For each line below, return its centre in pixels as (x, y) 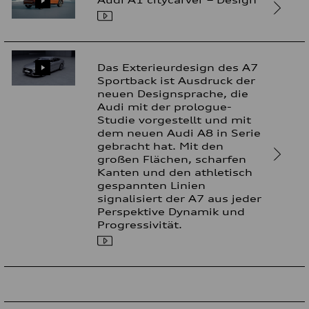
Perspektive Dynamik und (171, 211)
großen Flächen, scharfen (172, 159)
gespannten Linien (152, 185)
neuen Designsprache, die (173, 93)
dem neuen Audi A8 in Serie (179, 132)
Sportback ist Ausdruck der (177, 80)
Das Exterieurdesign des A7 (178, 67)
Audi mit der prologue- (165, 106)
